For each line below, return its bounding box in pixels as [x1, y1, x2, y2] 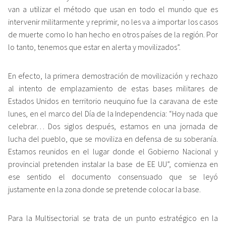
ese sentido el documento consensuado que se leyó [8, 171, 218, 182]
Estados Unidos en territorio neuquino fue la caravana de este [8, 95, 218, 106]
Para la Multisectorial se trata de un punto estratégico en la [8, 212, 218, 223]
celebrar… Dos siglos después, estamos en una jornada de [8, 121, 218, 131]
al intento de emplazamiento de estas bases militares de [8, 83, 218, 93]
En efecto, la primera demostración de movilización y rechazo [8, 70, 218, 81]
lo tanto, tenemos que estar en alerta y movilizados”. [8, 41, 181, 52]
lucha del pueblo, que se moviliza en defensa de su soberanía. [8, 133, 218, 144]
